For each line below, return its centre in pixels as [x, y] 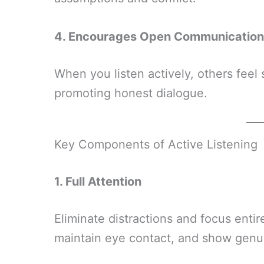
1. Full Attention [98, 181]
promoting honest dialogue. [131, 93]
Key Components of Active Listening [156, 144]
